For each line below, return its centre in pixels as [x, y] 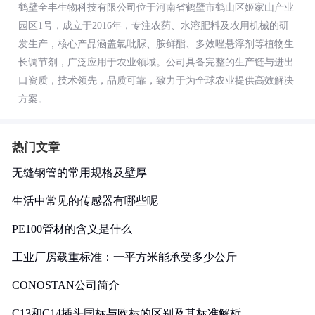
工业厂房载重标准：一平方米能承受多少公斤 [124, 257]
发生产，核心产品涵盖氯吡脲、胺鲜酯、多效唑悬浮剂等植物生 [156, 44]
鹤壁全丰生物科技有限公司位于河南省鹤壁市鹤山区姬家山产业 [156, 7]
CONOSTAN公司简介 [66, 285]
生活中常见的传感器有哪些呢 [85, 201]
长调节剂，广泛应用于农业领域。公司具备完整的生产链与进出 [156, 62]
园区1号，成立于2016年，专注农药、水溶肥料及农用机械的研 [154, 26]
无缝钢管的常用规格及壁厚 [79, 173]
